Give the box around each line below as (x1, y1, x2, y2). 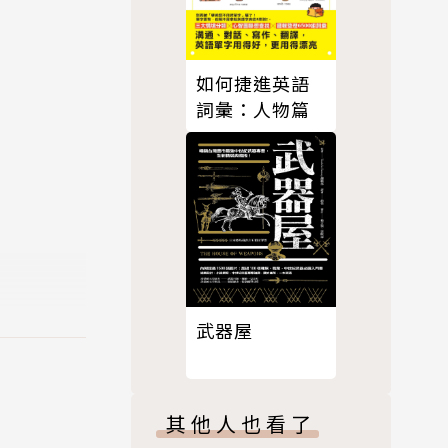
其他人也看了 (166, 409, 316, 439)
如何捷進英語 (196, 70, 310, 97)
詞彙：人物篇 (196, 96, 310, 123)
